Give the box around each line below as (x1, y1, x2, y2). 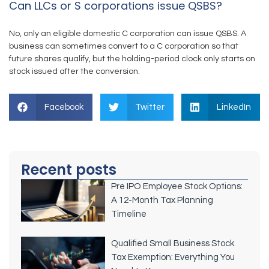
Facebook (44, 103, 83, 112)
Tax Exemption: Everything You (110, 252, 235, 262)
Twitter (135, 103, 165, 112)
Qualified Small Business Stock (110, 238, 234, 248)
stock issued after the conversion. (9, 67, 142, 76)
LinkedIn (216, 103, 251, 112)
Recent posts (21, 160, 116, 180)
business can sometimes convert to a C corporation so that (9, 42, 238, 50)
